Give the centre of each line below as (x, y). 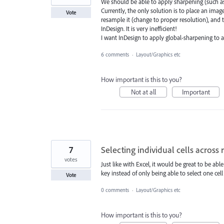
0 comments (115, 190)
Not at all (143, 92)
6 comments (115, 55)
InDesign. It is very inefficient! (139, 29)
